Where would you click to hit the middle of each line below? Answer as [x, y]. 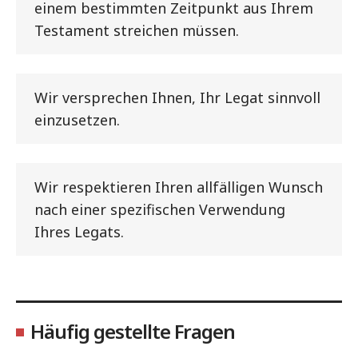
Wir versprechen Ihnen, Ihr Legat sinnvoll [177, 97]
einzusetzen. [77, 119]
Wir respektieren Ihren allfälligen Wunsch [179, 187]
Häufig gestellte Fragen [133, 331]
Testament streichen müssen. [137, 30]
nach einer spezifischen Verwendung [160, 209]
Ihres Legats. [79, 231]
